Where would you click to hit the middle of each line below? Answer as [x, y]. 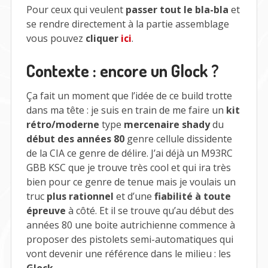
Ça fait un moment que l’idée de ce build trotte [129, 96]
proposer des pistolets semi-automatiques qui [130, 240]
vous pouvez [56, 39]
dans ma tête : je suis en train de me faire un [126, 110]
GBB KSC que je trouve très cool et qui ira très [128, 168]
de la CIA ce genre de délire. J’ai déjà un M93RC [129, 153]
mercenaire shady [167, 125]
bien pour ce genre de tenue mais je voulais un [131, 182]
